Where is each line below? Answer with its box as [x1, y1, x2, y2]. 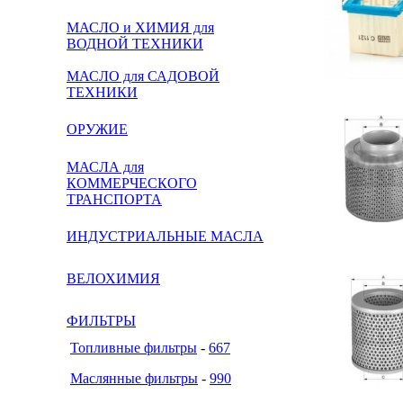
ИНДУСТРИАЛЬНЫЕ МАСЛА [67, 228, 264, 244]
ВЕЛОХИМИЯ [67, 271, 160, 286]
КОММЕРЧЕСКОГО [67, 175, 197, 191]
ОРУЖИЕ [67, 121, 128, 137]
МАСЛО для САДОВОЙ [67, 68, 219, 84]
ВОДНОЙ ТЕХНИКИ [67, 36, 203, 51]
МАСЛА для [67, 159, 144, 175]
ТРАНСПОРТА [67, 192, 162, 207]
